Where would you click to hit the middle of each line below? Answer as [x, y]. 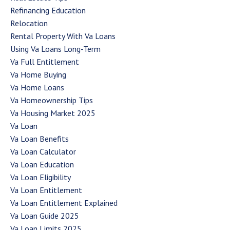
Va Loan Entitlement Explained [64, 203]
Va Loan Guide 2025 [45, 215]
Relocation [29, 23]
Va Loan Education [42, 164]
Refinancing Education [48, 10]
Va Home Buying [38, 74]
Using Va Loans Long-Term [55, 49]
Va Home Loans [37, 87]
